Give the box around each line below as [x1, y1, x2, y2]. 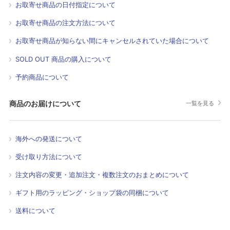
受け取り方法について [15, 152, 82, 161]
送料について [15, 206, 55, 215]
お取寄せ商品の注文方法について [15, 18, 116, 27]
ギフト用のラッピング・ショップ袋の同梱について [15, 188, 169, 197]
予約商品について [15, 72, 69, 81]
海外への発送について [15, 134, 82, 143]
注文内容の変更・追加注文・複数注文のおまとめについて [15, 170, 189, 179]
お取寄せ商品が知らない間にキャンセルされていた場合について [15, 36, 209, 45]
